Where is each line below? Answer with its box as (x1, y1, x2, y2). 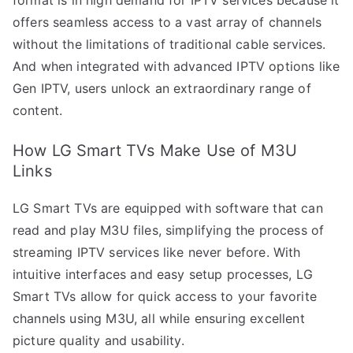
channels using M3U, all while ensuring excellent (13, 310, 305, 326)
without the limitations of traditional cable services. (13, 35, 326, 52)
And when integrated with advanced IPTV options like (13, 58, 340, 74)
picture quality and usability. (13, 332, 184, 348)
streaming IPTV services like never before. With (13, 243, 301, 260)
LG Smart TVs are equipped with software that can (13, 199, 323, 216)
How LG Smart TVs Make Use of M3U (13, 140, 298, 160)
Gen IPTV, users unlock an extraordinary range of (13, 80, 311, 96)
